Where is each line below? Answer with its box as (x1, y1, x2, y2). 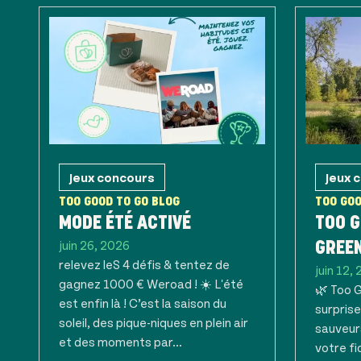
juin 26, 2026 (59, 237, 130, 252)
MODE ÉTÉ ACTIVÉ (59, 216, 191, 229)
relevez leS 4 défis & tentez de (59, 256, 230, 272)
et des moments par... (59, 334, 182, 349)
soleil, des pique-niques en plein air (59, 314, 248, 330)
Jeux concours (69, 169, 155, 185)
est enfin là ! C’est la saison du (59, 295, 226, 310)
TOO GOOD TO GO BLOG (59, 197, 180, 205)
